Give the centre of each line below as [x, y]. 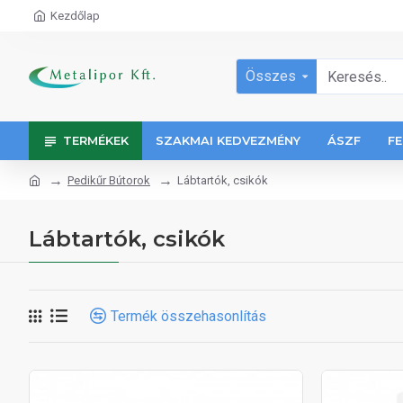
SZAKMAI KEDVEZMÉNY [228, 140]
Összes [271, 76]
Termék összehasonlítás [188, 316]
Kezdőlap [75, 16]
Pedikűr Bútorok [109, 180]
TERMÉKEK [96, 140]
